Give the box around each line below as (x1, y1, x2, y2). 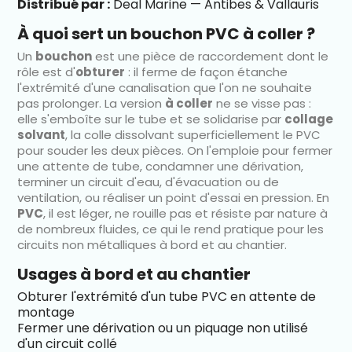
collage (284, 110, 334, 127)
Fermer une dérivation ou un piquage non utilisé (17, 318, 309, 337)
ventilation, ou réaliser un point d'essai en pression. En (17, 189, 330, 206)
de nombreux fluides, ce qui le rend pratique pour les (17, 220, 324, 237)
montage (17, 302, 75, 321)
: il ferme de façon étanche (125, 63, 288, 80)
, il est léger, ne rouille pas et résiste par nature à (43, 204, 328, 222)
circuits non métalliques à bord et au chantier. (17, 236, 288, 253)
